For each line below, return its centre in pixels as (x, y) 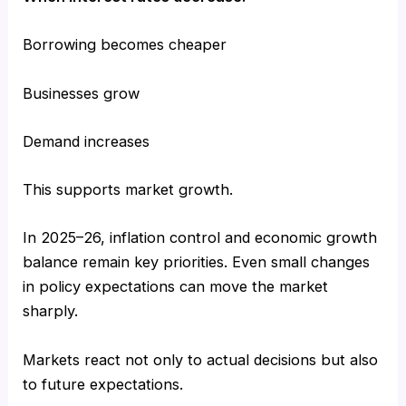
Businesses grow (82, 93)
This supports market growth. (128, 190)
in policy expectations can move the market (176, 287)
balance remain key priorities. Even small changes (197, 262)
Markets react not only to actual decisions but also (201, 359)
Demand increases (87, 141)
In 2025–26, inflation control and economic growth (200, 238)
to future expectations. (103, 384)
